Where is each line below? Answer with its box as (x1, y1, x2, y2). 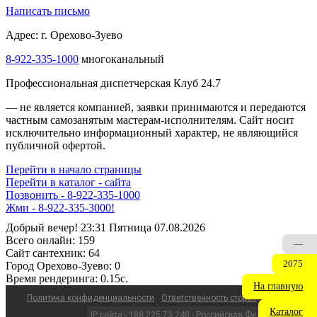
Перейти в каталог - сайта (6, 176, 131, 189)
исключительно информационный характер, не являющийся (6, 127, 298, 139)
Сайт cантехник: (6, 247, 86, 260)
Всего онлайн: (6, 234, 75, 247)
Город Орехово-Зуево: (6, 260, 112, 272)
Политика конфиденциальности (27, 293, 154, 304)
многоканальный (79, 53, 164, 66)
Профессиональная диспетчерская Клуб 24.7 (6, 77, 221, 90)
